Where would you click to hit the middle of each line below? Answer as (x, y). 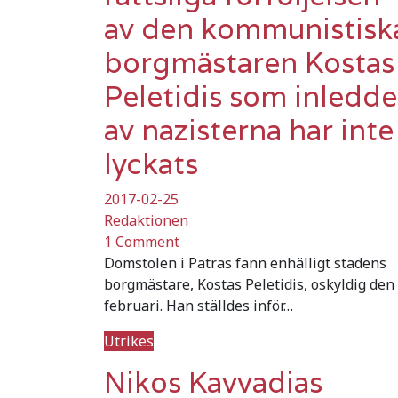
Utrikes (129, 341)
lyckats (151, 163)
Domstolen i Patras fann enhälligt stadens (245, 263)
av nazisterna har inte (249, 130)
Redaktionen (146, 220)
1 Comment (142, 241)
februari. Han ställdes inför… (199, 305)
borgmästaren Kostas (249, 62)
